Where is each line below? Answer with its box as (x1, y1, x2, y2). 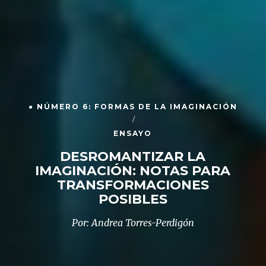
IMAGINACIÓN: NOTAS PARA (35, 162, 231, 179)
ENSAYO (113, 128, 153, 138)
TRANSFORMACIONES (56, 176, 209, 193)
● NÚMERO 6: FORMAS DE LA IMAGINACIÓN (28, 102, 237, 111)
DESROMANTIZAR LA (60, 148, 206, 164)
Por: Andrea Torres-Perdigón (71, 216, 194, 229)
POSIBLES (98, 191, 167, 207)
